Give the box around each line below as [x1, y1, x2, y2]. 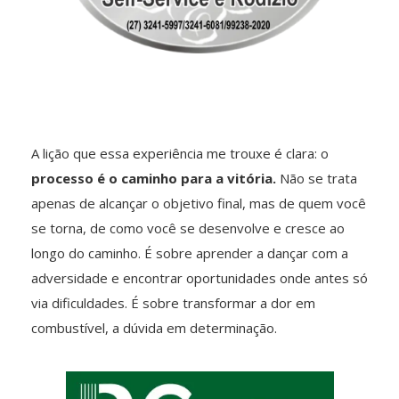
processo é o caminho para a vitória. [31, 169, 276, 188]
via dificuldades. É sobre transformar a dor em [31, 294, 315, 313]
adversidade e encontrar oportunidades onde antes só [31, 269, 368, 288]
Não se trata [276, 169, 357, 188]
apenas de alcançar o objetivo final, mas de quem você [31, 194, 366, 213]
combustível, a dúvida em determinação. [31, 319, 277, 338]
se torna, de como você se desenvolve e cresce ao [31, 219, 345, 238]
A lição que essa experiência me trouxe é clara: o [31, 144, 329, 163]
